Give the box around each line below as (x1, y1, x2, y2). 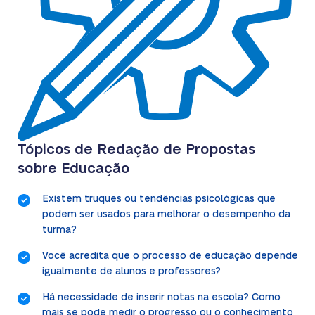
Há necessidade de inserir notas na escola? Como (41, 292, 281, 302)
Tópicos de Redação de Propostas (17, 142, 255, 157)
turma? (41, 224, 77, 235)
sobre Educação (17, 161, 129, 176)
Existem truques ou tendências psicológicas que (41, 193, 276, 204)
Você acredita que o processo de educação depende (41, 250, 298, 261)
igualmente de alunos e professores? (41, 266, 221, 276)
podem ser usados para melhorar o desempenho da (41, 209, 290, 219)
